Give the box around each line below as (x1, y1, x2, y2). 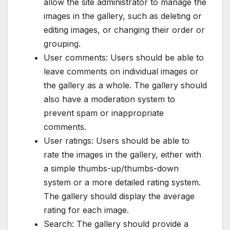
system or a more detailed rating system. (44, 177, 201, 188)
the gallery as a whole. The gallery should (44, 80, 207, 91)
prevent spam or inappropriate (44, 108, 164, 119)
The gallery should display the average (44, 191, 195, 202)
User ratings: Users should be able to (44, 136, 189, 146)
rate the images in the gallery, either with (44, 149, 201, 160)
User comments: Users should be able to (44, 52, 204, 63)
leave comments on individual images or (44, 66, 199, 77)
